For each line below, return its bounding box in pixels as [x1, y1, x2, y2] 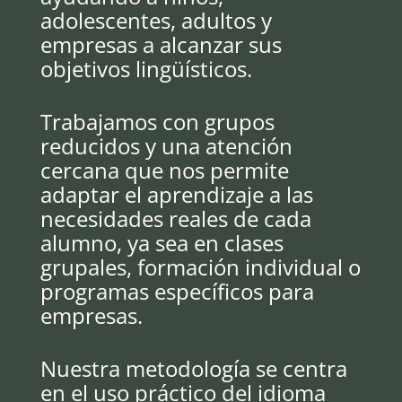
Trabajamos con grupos [39, 107, 275, 136]
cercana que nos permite [39, 155, 289, 185]
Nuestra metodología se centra [39, 354, 347, 383]
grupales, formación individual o [39, 252, 361, 282]
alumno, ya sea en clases [39, 228, 284, 258]
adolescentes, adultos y [39, 5, 272, 35]
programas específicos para [39, 276, 314, 306]
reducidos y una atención [39, 131, 293, 161]
